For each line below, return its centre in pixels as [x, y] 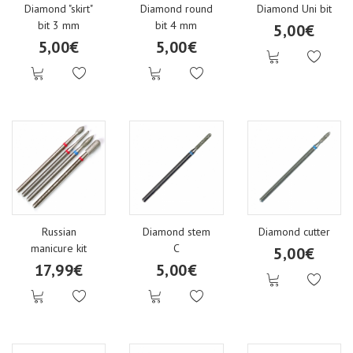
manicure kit [59, 248]
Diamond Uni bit [294, 9]
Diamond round [176, 9]
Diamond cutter [294, 231]
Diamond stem [176, 231]
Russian [59, 231]
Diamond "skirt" [59, 9]
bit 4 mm [176, 26]
